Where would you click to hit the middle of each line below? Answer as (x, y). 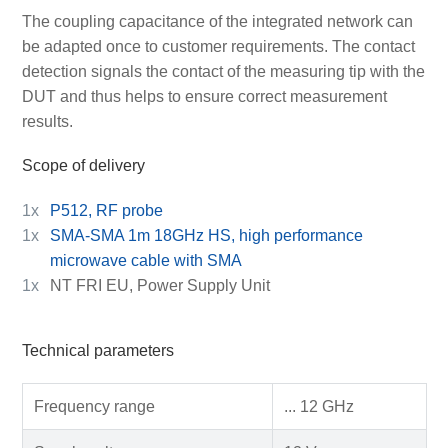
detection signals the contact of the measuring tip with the (223, 72)
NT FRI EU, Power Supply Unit (159, 285)
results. (47, 122)
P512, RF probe (106, 210)
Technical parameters (97, 351)
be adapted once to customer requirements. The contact (218, 47)
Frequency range (94, 406)
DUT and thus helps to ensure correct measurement (204, 97)
